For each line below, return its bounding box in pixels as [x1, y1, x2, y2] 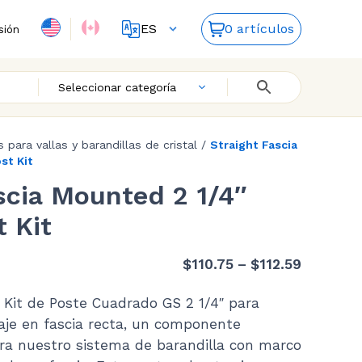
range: [301, 276, 346, 293]
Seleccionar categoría [58, 81, 177, 94]
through [301, 318, 359, 335]
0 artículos [225, 21, 295, 36]
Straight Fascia [210, 138, 297, 151]
